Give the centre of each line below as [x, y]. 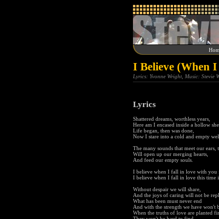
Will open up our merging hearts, [171, 154]
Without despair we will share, [167, 189]
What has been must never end [167, 201]
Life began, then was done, [164, 131]
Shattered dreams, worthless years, [172, 119]
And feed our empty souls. [163, 160]
